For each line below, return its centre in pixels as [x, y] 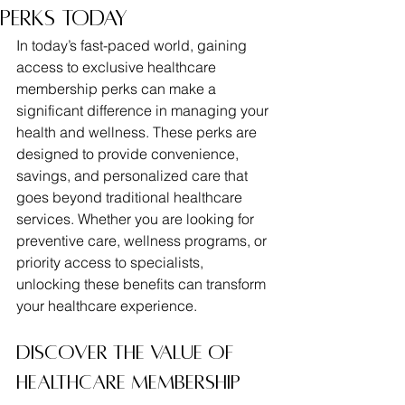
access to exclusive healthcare [118, 66]
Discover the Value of [128, 352]
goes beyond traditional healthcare [131, 197]
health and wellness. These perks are [138, 132]
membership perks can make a [118, 88]
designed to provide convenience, [129, 153]
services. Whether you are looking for [137, 218]
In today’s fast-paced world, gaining [133, 45]
